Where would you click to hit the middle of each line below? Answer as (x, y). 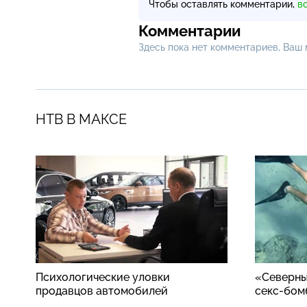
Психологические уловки (103, 277)
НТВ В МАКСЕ (81, 119)
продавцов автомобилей (102, 291)
